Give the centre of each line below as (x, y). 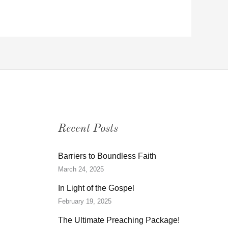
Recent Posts (88, 129)
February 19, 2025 (84, 202)
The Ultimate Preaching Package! (119, 220)
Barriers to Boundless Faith (107, 156)
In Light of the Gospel (96, 188)
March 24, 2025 (81, 169)
